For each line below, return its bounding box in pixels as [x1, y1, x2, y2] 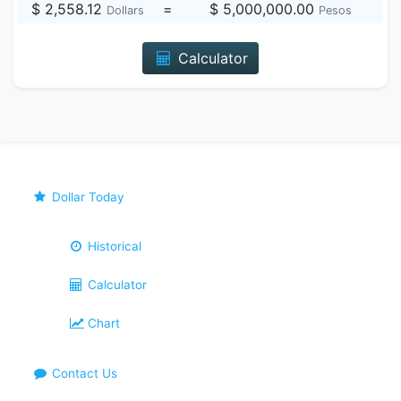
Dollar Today [48, 190, 125, 204]
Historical [84, 239, 142, 253]
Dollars [106, 4, 144, 17]
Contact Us [48, 366, 118, 380]
